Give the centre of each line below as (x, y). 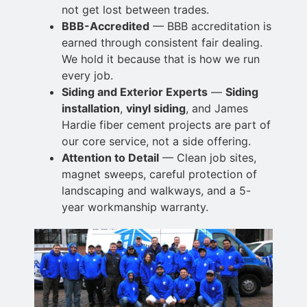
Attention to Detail (110, 158)
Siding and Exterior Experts (135, 92)
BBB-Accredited (106, 26)
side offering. (217, 142)
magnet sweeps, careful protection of (159, 174)
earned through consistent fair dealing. (162, 43)
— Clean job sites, (208, 158)
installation (91, 109)
